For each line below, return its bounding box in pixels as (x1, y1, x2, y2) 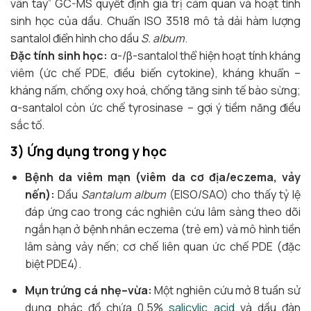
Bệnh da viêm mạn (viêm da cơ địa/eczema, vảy (24, 169, 301, 185)
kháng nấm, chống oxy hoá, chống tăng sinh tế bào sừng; (10, 83, 301, 99)
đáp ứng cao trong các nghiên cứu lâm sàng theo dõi (24, 204, 301, 220)
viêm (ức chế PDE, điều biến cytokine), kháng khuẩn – (10, 65, 301, 81)
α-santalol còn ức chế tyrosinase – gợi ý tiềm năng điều (10, 100, 301, 116)
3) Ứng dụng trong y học (10, 142, 167, 161)
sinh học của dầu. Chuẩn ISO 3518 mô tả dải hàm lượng (10, 13, 301, 29)
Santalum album (81, 187, 167, 203)
